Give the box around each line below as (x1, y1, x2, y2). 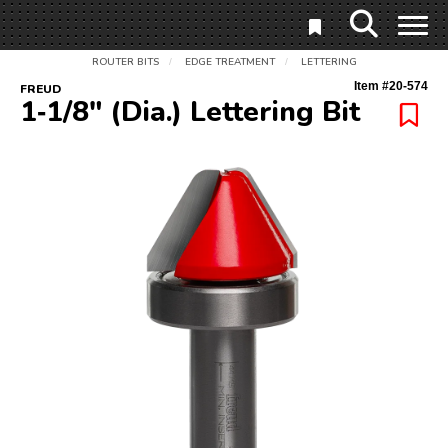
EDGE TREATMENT (184, 55, 275, 69)
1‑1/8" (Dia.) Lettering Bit (20, 93, 360, 131)
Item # (354, 79, 389, 93)
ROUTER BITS (91, 55, 159, 69)
